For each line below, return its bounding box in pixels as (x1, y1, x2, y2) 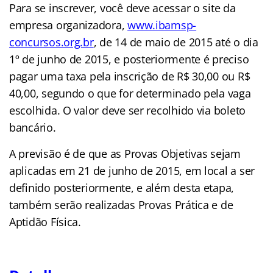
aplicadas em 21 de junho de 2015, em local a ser (9, 163, 255, 178)
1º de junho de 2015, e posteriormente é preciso (9, 51, 249, 66)
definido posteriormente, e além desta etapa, (9, 180, 235, 195)
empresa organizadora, (9, 17, 128, 32)
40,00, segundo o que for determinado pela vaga (9, 85, 251, 101)
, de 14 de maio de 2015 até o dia (93, 34, 258, 49)
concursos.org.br (9, 34, 94, 49)
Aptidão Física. (9, 214, 81, 229)
